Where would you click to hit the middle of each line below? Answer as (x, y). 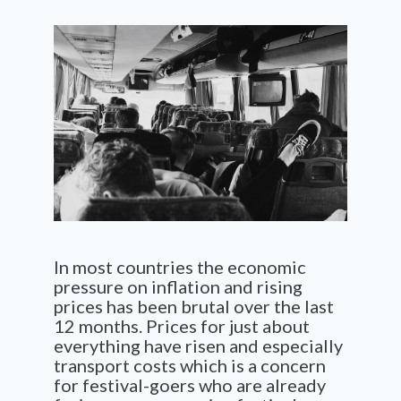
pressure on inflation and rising (178, 286)
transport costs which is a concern (190, 365)
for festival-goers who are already (190, 384)
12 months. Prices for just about (182, 325)
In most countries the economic (180, 266)
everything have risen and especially (198, 345)
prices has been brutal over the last (194, 306)
